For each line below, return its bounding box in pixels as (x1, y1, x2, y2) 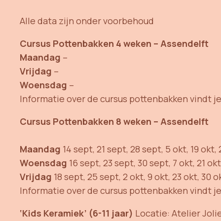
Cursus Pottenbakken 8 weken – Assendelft (20, 115, 209, 127)
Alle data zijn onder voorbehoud (20, 14, 156, 27)
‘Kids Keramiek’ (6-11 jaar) (20, 207, 135, 219)
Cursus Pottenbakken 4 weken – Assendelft (20, 37, 209, 49)
